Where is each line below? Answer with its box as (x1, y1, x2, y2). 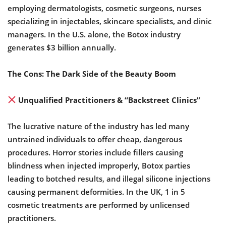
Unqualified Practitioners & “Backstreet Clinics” (16, 94, 201, 105)
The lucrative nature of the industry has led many (8, 121, 189, 131)
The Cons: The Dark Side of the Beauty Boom (8, 68, 176, 79)
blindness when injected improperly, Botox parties (8, 160, 190, 171)
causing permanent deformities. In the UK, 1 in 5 (8, 186, 185, 197)
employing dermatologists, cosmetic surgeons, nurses (8, 3, 201, 13)
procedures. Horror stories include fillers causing (8, 147, 183, 157)
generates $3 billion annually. (8, 42, 116, 52)
